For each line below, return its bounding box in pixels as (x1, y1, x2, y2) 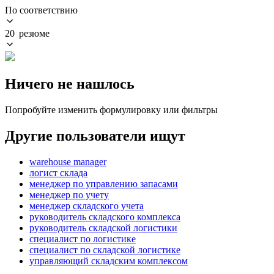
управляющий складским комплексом (29, 255, 188, 266)
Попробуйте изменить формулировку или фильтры (5, 104, 218, 115)
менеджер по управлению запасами (29, 178, 178, 189)
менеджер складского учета (29, 200, 144, 211)
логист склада (29, 167, 87, 178)
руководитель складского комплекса (29, 211, 180, 222)
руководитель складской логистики (29, 222, 177, 233)
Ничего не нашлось (5, 75, 135, 92)
